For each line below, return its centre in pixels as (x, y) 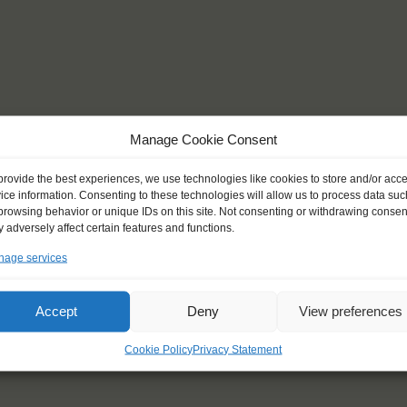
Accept (56, 311)
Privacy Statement (238, 349)
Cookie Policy (159, 349)
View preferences (350, 311)
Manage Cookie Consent (203, 139)
